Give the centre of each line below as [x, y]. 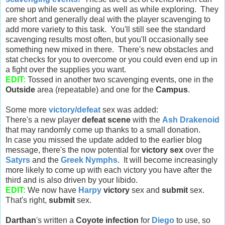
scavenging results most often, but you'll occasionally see [107, 40]
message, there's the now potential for [74, 150]
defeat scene [106, 120]
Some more [27, 110]
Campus [172, 90]
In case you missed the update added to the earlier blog [104, 140]
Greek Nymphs [89, 160]
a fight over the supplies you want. [66, 70]
